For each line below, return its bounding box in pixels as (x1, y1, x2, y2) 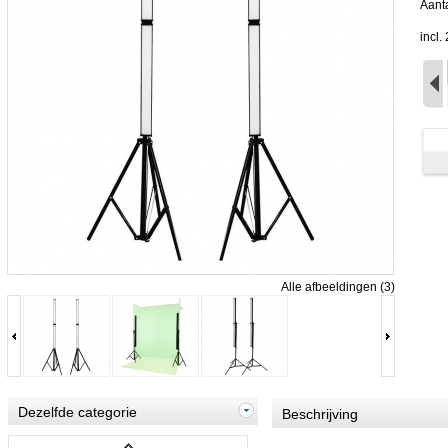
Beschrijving (282, 406, 358, 422)
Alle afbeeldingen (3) (281, 280, 395, 294)
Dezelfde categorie (18, 404, 137, 420)
